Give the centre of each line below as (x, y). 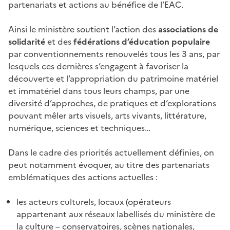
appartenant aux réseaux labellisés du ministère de (116, 214)
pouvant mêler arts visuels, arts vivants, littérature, (107, 115)
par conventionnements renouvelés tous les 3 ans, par (114, 54)
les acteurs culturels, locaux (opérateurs (94, 202)
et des (59, 41)
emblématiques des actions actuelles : (83, 177)
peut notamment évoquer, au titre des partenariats (109, 165)
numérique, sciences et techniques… (79, 128)
